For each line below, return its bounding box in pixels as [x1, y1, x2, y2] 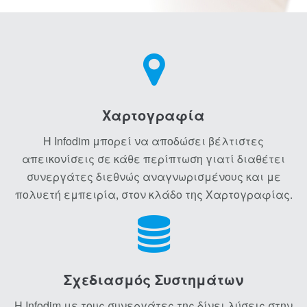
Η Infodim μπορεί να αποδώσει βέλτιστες [43, 133, 264, 149]
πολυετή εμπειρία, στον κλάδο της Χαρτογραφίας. [14, 186, 293, 203]
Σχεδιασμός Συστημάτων [64, 269, 243, 290]
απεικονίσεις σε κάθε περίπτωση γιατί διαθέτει [22, 151, 285, 167]
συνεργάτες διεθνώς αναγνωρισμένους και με [26, 169, 281, 185]
